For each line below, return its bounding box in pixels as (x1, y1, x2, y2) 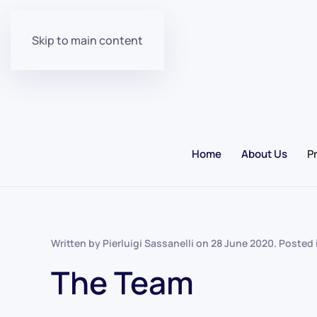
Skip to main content (32, 33, 143, 48)
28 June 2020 (211, 236, 274, 250)
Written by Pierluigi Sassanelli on (51, 236, 211, 250)
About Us (241, 146, 287, 162)
